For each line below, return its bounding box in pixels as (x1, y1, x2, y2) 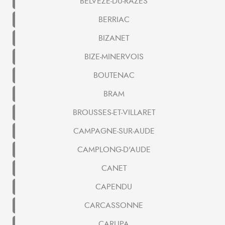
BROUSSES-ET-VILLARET (72, 107, 155, 119)
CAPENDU (95, 181, 132, 193)
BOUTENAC (93, 70, 135, 81)
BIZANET (98, 33, 129, 44)
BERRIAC (98, 14, 130, 26)
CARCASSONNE (84, 200, 143, 211)
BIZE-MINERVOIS (84, 51, 144, 63)
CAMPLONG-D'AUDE (77, 144, 151, 156)
